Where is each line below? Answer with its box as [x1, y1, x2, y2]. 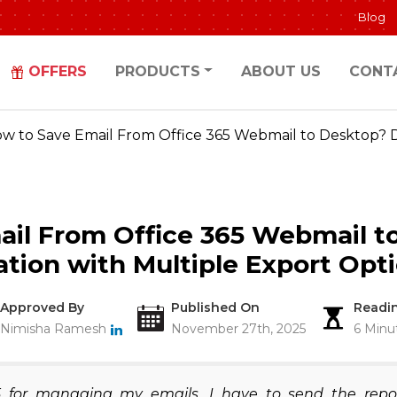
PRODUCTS [115, 62, 201, 80]
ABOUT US [241, 62, 321, 80]
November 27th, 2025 [171, 321, 306, 338]
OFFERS [28, 62, 88, 80]
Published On [171, 300, 260, 316]
